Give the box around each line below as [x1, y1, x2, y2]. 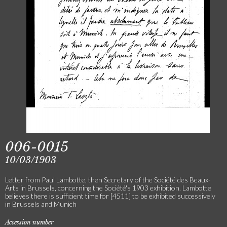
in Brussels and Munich [5, 200, 77, 208]
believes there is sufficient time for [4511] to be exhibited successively [5, 192, 215, 200]
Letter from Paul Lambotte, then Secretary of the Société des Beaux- [5, 175, 211, 184]
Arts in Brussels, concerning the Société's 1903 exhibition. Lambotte [5, 183, 211, 192]
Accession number [5, 218, 54, 226]
